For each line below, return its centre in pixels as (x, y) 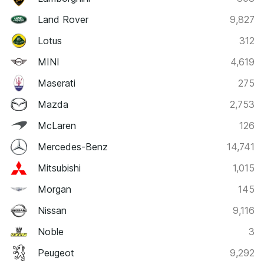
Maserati (57, 83)
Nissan (52, 211)
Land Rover (63, 20)
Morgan (55, 189)
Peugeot (56, 253)
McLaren (57, 126)
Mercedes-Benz (73, 147)
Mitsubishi (59, 168)
